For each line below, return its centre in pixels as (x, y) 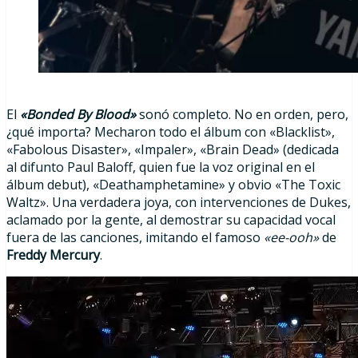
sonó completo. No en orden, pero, (242, 115)
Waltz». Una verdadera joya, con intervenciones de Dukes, (179, 203)
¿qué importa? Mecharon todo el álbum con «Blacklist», (171, 132)
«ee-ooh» (293, 238)
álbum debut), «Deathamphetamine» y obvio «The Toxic (173, 185)
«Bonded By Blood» (78, 115)
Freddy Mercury (53, 255)
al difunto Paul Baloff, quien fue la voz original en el (161, 167)
